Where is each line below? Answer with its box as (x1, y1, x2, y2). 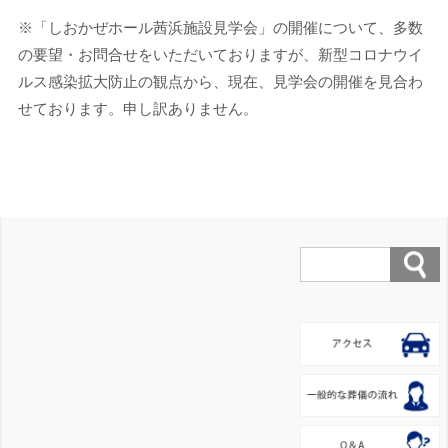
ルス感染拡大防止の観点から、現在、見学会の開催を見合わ (17, 73, 423, 91)
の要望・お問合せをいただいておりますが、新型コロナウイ (17, 46, 423, 64)
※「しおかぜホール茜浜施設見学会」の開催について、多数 (17, 19, 423, 37)
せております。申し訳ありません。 (17, 100, 258, 118)
